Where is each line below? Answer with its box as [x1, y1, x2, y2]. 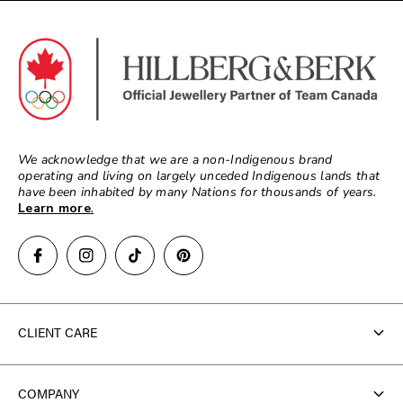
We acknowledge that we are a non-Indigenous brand [18, 151, 333, 168]
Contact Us [18, 372, 89, 391]
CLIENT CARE [18, 323, 97, 341]
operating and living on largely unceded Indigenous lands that [18, 167, 381, 184]
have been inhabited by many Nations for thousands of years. [18, 184, 377, 201]
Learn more [18, 200, 91, 217]
